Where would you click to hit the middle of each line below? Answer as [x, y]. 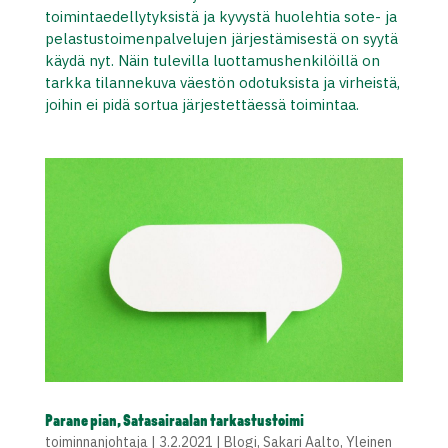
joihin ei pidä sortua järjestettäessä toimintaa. [201, 104]
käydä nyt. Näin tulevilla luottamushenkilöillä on [212, 60]
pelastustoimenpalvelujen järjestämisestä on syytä [221, 38]
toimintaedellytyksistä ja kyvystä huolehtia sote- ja [220, 16]
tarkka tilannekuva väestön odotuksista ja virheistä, [222, 82]
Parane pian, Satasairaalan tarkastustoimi [174, 421]
